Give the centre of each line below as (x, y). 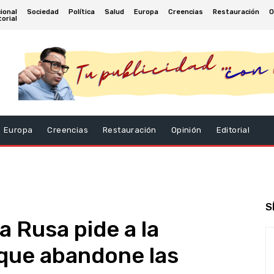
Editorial (233, 130)
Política (82, 12)
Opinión (186, 130)
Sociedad (43, 12)
